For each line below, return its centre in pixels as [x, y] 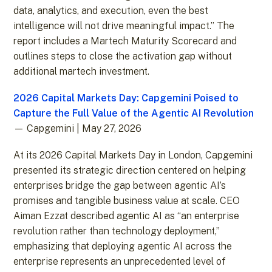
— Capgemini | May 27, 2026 [78, 128]
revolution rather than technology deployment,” [117, 231]
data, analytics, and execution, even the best [111, 10]
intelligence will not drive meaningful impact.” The [124, 25]
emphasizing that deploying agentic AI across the [123, 246]
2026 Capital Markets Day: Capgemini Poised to [126, 98]
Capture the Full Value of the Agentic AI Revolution [134, 113]
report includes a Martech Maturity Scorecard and [125, 41]
